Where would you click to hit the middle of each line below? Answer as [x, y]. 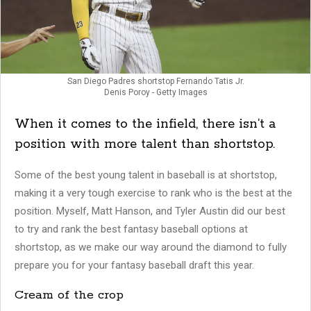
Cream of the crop [69, 295]
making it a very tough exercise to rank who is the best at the [153, 193]
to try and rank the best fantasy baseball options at [131, 229]
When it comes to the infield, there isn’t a [145, 124]
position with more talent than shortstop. [145, 144]
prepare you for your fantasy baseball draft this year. [134, 265]
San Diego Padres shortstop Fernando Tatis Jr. [155, 82]
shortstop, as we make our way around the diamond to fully [151, 247]
